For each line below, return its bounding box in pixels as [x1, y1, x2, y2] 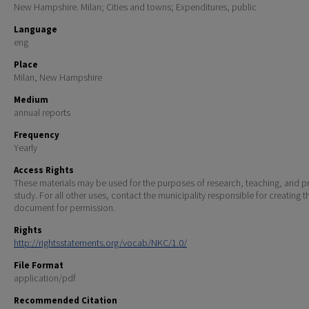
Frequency [14, 129, 59, 141]
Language [14, 23, 57, 36]
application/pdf [14, 272, 76, 285]
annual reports [14, 106, 70, 119]
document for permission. [14, 201, 115, 215]
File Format [14, 259, 63, 272]
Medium [14, 94, 48, 106]
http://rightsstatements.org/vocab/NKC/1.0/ [14, 237, 187, 250]
